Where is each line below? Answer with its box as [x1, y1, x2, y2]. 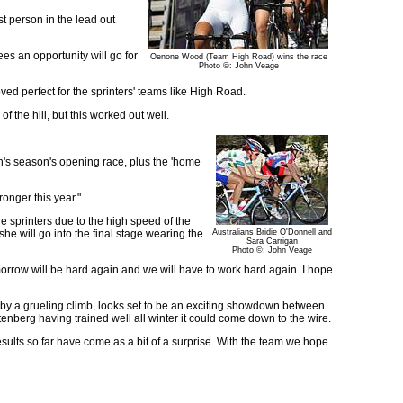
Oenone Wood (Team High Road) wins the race [149, 52, 327, 62]
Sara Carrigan [246, 237, 298, 246]
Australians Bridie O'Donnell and [212, 228, 332, 237]
